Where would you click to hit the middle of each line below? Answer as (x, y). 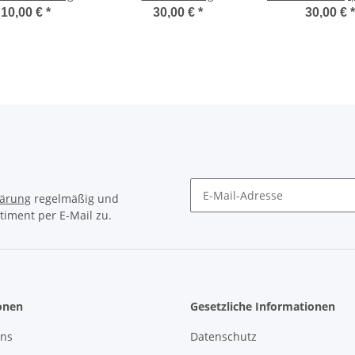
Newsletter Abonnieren (251, 219)
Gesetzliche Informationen (263, 306)
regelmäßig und (75, 198)
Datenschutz (223, 337)
